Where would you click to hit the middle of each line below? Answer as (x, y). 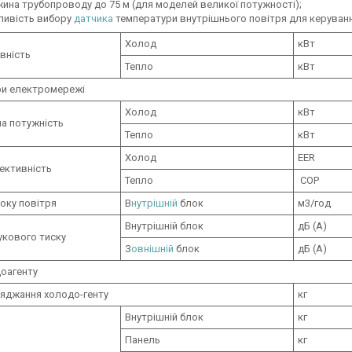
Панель (143, 340)
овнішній (154, 249)
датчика (93, 18)
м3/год (314, 203)
